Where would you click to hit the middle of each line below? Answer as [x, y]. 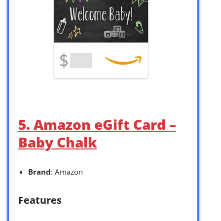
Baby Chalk [57, 142]
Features [40, 200]
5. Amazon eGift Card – [97, 124]
